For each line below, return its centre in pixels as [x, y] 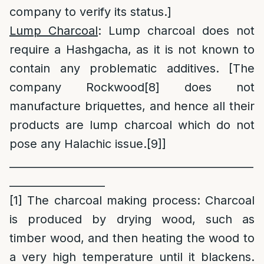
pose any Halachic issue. [78, 144]
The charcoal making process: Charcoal [138, 200]
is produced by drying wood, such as [132, 219]
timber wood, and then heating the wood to [132, 238]
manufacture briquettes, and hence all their [132, 106]
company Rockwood [77, 87]
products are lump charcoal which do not [132, 125]
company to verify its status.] [90, 12]
